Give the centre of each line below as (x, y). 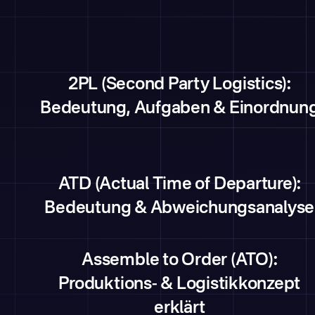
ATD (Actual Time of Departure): (180, 185)
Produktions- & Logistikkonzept (180, 285)
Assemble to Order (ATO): (180, 261)
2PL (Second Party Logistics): (179, 85)
